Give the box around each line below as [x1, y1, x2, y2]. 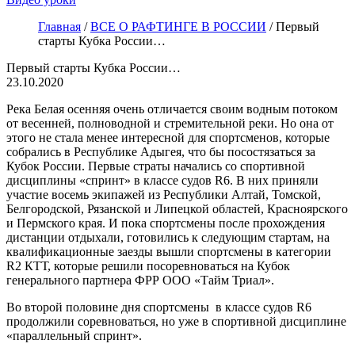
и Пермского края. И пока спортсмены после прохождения [6, 216, 325, 230]
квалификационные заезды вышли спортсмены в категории [6, 245, 331, 258]
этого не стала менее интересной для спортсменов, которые [6, 131, 330, 144]
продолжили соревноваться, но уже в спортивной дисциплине [6, 315, 346, 328]
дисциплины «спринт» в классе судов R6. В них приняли [6, 174, 319, 187]
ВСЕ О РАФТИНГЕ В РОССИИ [90, 20, 266, 33]
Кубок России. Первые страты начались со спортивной [6, 159, 305, 173]
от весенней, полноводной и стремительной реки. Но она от [6, 116, 334, 130]
